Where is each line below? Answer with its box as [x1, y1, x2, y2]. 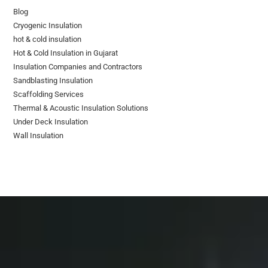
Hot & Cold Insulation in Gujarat [13, 48, 118, 57]
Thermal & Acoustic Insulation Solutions [13, 103, 149, 112]
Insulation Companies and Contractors [13, 62, 143, 71]
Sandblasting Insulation [13, 75, 93, 85]
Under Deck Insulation [13, 117, 89, 126]
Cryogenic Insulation [13, 20, 83, 30]
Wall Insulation [13, 130, 64, 140]
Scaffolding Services [13, 89, 84, 99]
